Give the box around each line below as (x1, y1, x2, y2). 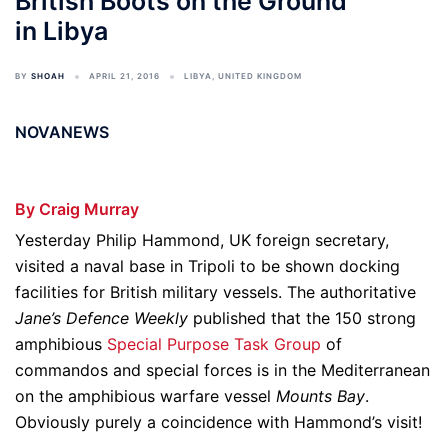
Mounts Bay (276, 386, 365, 406)
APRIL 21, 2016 (89, 71, 160, 81)
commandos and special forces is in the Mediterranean (15, 360, 430, 380)
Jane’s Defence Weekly (15, 308, 188, 328)
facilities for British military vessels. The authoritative (15, 282, 416, 302)
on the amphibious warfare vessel (15, 386, 276, 406)
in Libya (15, 16, 108, 46)
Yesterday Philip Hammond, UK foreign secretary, (15, 230, 389, 250)
